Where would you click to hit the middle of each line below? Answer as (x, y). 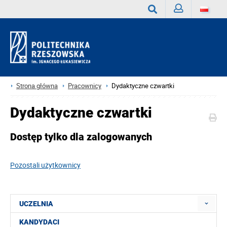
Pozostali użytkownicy (45, 165)
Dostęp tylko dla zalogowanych (81, 137)
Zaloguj (185, 27)
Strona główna (37, 86)
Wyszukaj (163, 28)
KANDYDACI (39, 222)
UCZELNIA (36, 203)
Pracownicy (85, 86)
